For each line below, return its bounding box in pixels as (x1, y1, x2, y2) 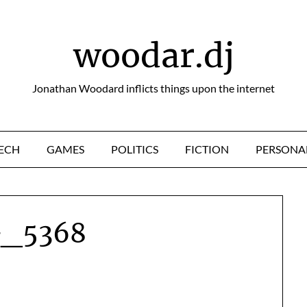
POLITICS (110, 143, 158, 156)
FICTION (184, 143, 229, 156)
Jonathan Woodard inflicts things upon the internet (32, 82, 275, 95)
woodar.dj (73, 35, 234, 76)
